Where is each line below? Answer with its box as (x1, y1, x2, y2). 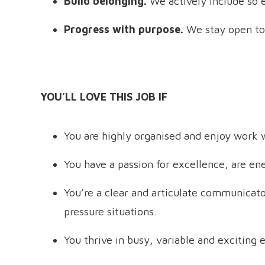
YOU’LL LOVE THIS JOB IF (40, 91, 167, 103)
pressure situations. (63, 205, 157, 218)
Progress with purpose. (63, 23, 186, 35)
